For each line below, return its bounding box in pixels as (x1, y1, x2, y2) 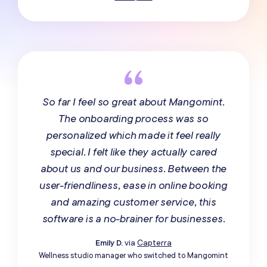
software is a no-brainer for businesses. (42, 212, 225, 226)
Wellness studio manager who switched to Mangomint (39, 250, 228, 260)
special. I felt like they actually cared (49, 145, 217, 159)
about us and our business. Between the (40, 162, 227, 176)
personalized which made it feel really (46, 128, 221, 142)
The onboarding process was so (58, 111, 209, 126)
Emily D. (95, 237, 123, 249)
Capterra (137, 237, 172, 249)
